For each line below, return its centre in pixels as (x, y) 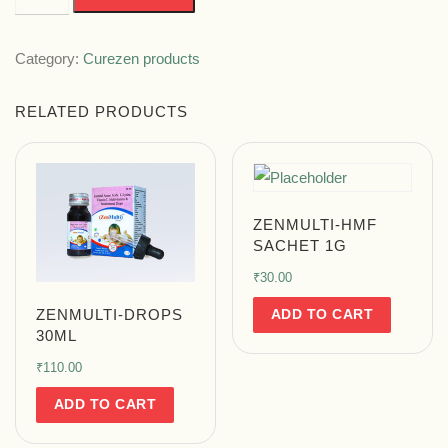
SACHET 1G (300, 246)
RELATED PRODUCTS (101, 111)
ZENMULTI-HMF (315, 225)
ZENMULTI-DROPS (109, 315)
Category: (49, 58)
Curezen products (141, 58)
